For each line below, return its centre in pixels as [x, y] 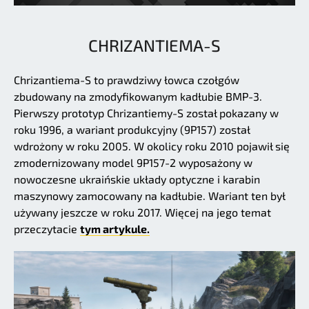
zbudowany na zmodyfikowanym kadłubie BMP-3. [138, 97]
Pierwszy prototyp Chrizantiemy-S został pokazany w [146, 113]
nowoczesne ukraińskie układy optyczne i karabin [137, 179]
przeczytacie [47, 229]
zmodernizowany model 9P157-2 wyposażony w [133, 163]
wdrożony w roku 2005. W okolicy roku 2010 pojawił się [152, 146]
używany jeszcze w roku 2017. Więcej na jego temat [142, 212]
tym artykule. [115, 229]
